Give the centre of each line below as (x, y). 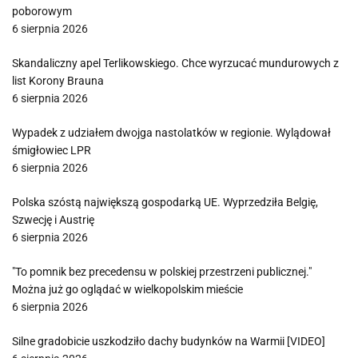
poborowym (42, 11)
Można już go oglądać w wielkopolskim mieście (127, 289)
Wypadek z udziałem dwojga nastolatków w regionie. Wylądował (171, 133)
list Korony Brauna (58, 81)
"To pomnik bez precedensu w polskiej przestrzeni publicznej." (162, 272)
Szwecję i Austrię (53, 220)
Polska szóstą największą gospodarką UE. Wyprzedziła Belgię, (165, 202)
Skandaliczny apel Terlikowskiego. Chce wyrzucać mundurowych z (175, 63)
